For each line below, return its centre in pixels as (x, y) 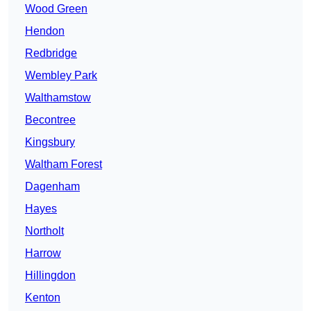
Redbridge (51, 53)
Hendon (45, 31)
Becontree (50, 120)
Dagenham (52, 187)
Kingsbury (50, 142)
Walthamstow (58, 98)
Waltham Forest (64, 165)
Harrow (43, 253)
